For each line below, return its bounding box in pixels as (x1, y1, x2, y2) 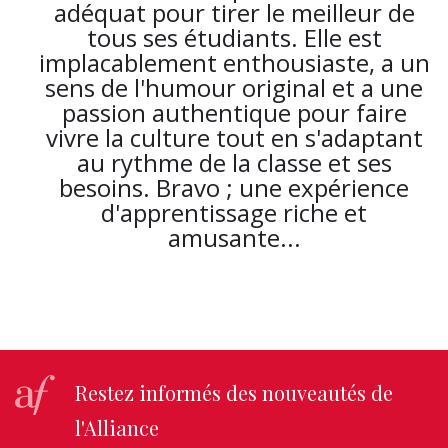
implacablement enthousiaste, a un (38, 46, 430, 79)
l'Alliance (75, 414, 159, 441)
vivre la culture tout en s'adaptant (45, 121, 423, 154)
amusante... (167, 221, 301, 254)
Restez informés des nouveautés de (75, 379, 393, 406)
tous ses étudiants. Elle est (86, 21, 382, 54)
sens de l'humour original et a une (45, 71, 423, 104)
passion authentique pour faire (61, 96, 407, 129)
